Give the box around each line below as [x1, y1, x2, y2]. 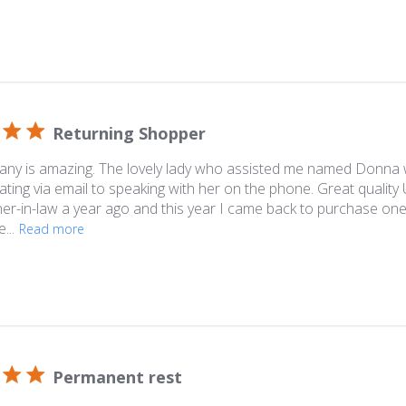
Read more [19, 220, 84, 238]
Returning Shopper [53, 121, 206, 144]
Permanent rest [53, 365, 182, 388]
